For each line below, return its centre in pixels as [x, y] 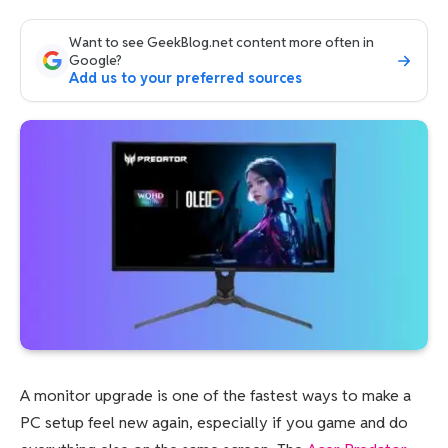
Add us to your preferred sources [185, 78]
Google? [95, 60]
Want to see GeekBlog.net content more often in [221, 42]
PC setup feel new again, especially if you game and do [214, 422]
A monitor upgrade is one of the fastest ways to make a [215, 395]
